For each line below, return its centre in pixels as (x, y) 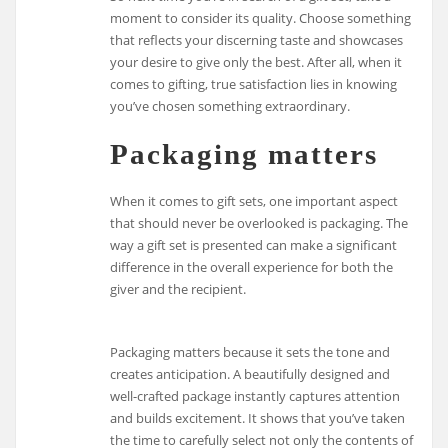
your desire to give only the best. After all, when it (256, 61)
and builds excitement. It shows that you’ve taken (258, 417)
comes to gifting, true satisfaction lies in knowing (254, 83)
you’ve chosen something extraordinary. (230, 105)
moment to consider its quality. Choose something (261, 17)
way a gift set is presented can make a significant (254, 245)
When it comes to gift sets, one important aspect (254, 201)
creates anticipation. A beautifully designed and (250, 373)
